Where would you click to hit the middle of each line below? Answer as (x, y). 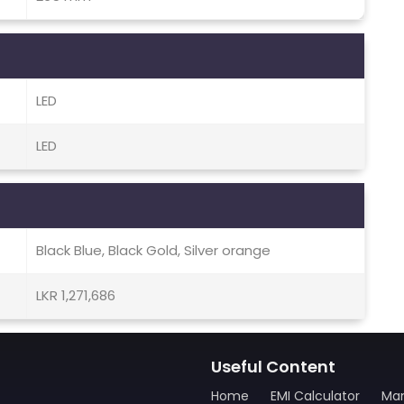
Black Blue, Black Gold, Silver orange (153, 251)
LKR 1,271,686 (76, 296)
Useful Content (273, 367)
